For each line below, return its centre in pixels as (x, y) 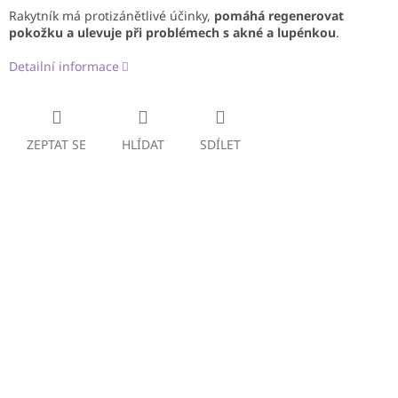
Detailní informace (64, 67)
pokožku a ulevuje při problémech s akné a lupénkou (172, 33)
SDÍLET (220, 145)
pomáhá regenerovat (279, 16)
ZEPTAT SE (56, 145)
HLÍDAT (143, 145)
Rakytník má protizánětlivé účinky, (111, 16)
